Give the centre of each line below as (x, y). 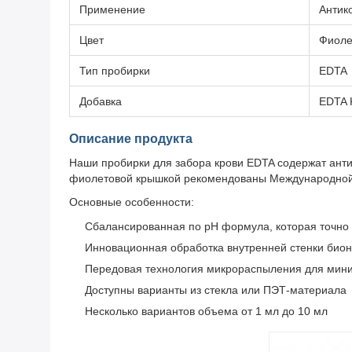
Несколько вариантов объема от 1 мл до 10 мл (206, 312)
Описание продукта (131, 139)
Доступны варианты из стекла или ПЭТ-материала (216, 290)
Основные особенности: (132, 202)
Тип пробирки (115, 71)
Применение (112, 10)
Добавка (101, 102)
